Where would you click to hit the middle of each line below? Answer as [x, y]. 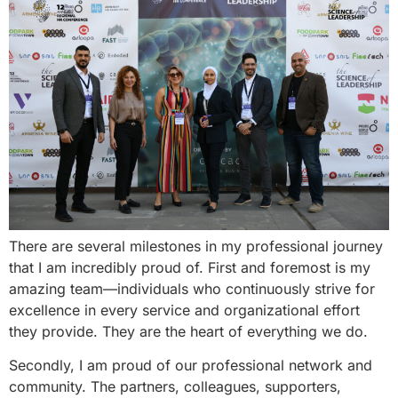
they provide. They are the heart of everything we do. [188, 331]
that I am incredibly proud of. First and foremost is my [190, 267]
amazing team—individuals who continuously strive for [192, 288]
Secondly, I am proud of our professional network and [191, 366]
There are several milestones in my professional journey [196, 246]
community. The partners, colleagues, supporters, [175, 387]
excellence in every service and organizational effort [184, 310]
